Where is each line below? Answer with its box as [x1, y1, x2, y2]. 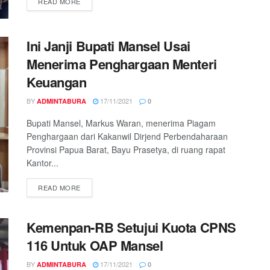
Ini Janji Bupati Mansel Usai [27, 36, 190, 56]
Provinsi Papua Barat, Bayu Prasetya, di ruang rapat [27, 143, 225, 156]
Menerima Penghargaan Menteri [27, 54, 217, 74]
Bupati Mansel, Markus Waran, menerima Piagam [27, 117, 216, 130]
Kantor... [27, 157, 58, 169]
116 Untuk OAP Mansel [27, 236, 163, 256]
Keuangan [27, 72, 87, 92]
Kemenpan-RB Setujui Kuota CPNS [27, 218, 236, 237]
